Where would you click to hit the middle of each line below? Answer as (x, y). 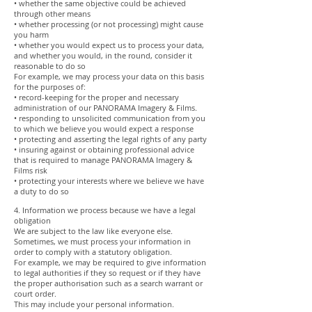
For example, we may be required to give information (110, 262)
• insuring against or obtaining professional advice (104, 149)
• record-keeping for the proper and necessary (96, 97)
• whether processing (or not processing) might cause (109, 24)
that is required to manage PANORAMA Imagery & (103, 160)
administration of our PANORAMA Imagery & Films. (106, 108)
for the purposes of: (50, 87)
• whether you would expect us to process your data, (109, 45)
